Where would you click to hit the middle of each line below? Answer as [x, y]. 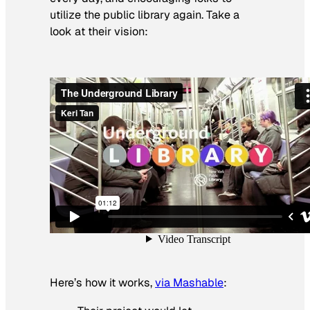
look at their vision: [99, 31]
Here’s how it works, [102, 283]
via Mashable [189, 283]
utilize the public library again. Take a [145, 15]
